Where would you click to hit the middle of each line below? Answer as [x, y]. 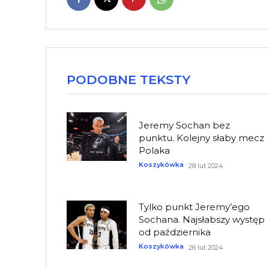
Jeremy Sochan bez [185, 125]
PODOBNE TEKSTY [128, 80]
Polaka [155, 150]
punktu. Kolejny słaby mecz [202, 138]
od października [175, 232]
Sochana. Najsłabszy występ [202, 220]
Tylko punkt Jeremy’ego [195, 207]
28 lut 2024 [206, 165]
